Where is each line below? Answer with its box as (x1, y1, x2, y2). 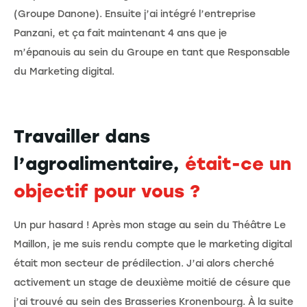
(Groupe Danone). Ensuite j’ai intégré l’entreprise (14, 8, 256, 20)
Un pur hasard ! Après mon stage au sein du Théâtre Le (14, 219, 286, 231)
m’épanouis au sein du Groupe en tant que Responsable (14, 46, 290, 58)
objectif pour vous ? (14, 180, 200, 202)
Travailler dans (14, 125, 150, 147)
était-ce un (185, 152, 291, 175)
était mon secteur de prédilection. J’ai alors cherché (14, 257, 274, 269)
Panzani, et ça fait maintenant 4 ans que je (14, 27, 227, 39)
